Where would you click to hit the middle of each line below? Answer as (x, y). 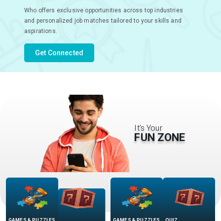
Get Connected (59, 53)
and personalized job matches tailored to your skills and (103, 21)
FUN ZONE (160, 137)
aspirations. (41, 31)
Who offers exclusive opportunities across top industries (104, 11)
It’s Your (148, 128)
